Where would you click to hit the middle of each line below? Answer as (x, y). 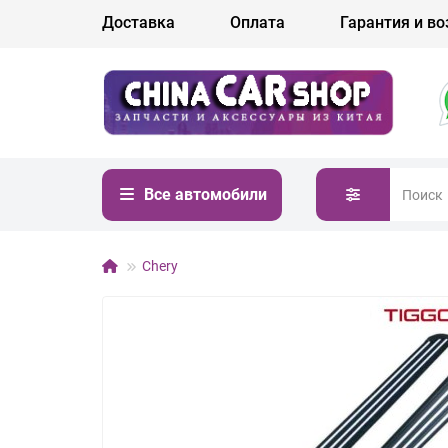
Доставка (138, 22)
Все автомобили (205, 194)
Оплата (257, 22)
